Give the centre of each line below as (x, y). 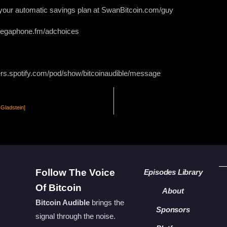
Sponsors (173, 209)
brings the (107, 202)
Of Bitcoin (58, 187)
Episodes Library (173, 172)
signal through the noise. (75, 216)
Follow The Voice (75, 172)
